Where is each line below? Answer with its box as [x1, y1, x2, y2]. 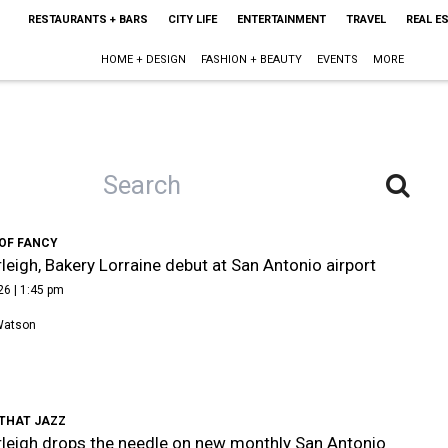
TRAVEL [345, 13, 386, 26]
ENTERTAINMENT [236, 13, 326, 26]
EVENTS [317, 53, 359, 66]
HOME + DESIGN [101, 53, 187, 66]
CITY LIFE [167, 13, 217, 26]
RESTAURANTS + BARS [27, 13, 148, 26]
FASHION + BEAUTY [201, 53, 303, 66]
